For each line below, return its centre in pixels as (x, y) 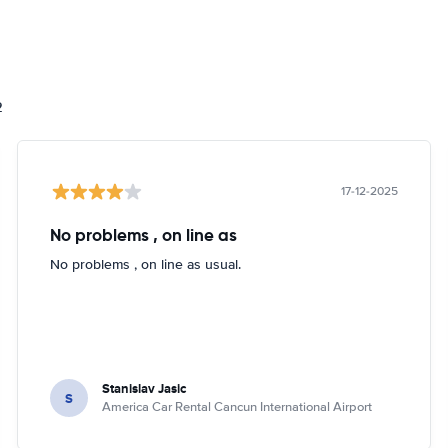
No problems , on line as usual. (146, 264)
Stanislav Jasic (144, 388)
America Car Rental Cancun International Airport (237, 407)
